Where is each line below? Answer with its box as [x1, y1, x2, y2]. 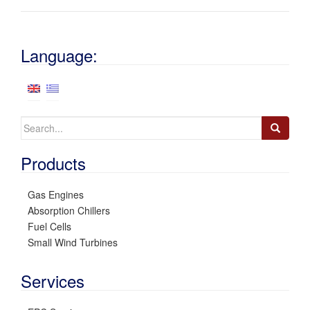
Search [20, 116, 51, 131]
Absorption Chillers [28, 203, 110, 218]
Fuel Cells [28, 219, 71, 234]
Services [21, 268, 84, 293]
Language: [21, 43, 98, 68]
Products [21, 151, 86, 176]
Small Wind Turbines [28, 235, 118, 250]
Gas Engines [28, 188, 84, 202]
